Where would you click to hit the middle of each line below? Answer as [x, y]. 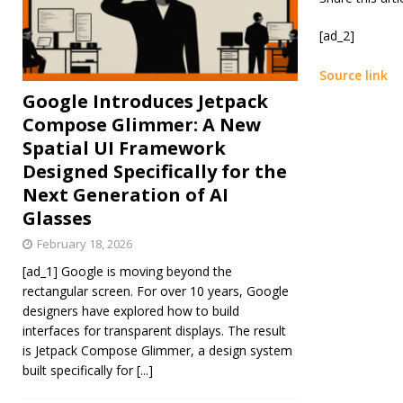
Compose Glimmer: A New [142, 124]
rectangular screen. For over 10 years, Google [156, 291]
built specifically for [80, 370]
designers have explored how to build [131, 310]
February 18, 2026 [85, 243]
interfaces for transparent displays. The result [154, 330]
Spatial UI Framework [124, 148]
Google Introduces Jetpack [145, 101]
